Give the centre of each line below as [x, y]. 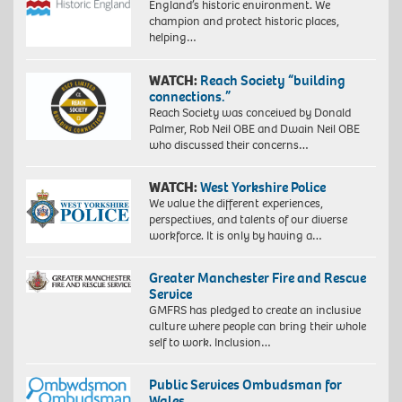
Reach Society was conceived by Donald [249, 112]
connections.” [189, 96]
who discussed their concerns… [228, 144]
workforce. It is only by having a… [235, 235]
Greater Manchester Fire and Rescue [257, 277]
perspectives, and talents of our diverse [248, 219]
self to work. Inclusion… [210, 342]
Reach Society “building [272, 80]
